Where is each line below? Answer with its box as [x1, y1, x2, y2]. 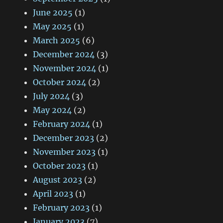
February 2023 [33, 203, 90, 213]
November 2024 [33, 63, 97, 74]
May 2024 [33, 105, 72, 115]
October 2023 [33, 161, 86, 171]
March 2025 [33, 35, 81, 46]
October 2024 [33, 77, 87, 88]
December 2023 [33, 133, 95, 143]
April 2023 [33, 189, 74, 199]
